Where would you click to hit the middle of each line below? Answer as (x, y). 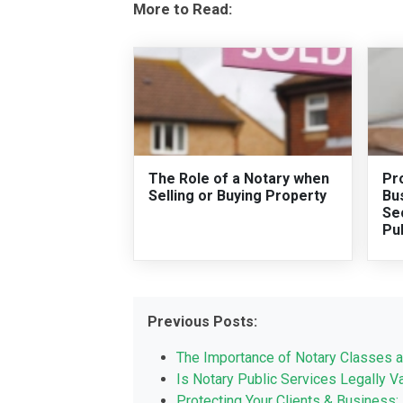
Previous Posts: (202, 322)
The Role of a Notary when (238, 179)
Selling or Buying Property (237, 196)
